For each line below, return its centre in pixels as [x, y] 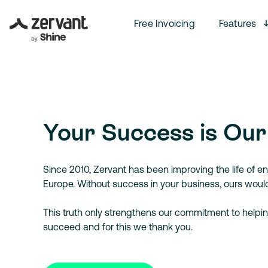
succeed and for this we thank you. [118, 226]
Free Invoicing [165, 23]
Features [237, 23]
